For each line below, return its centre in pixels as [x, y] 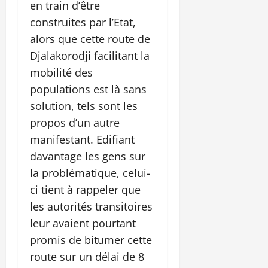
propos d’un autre [75, 122]
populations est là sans [88, 89]
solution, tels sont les [84, 106]
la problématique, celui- [90, 173]
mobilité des [61, 72]
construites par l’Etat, [83, 22]
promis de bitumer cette [91, 240]
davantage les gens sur [88, 156]
